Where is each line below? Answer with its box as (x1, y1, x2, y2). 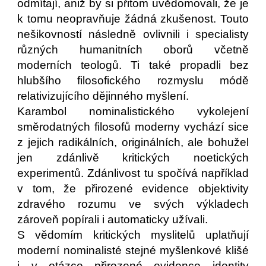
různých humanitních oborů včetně (17, 43, 249, 56)
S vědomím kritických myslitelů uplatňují (17, 229, 249, 241)
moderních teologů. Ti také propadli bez (17, 59, 249, 71)
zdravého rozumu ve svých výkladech (17, 198, 249, 210)
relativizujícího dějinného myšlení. (17, 90, 189, 102)
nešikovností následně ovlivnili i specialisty (17, 28, 249, 40)
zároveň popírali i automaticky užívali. (17, 213, 211, 226)
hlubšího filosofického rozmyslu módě (17, 74, 249, 87)
